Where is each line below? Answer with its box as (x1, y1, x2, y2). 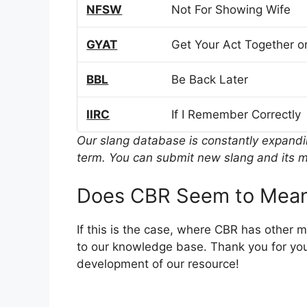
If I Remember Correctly (171, 108, 302, 122)
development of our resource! (77, 256, 239, 271)
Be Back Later (171, 73, 249, 87)
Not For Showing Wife (171, 3, 291, 17)
